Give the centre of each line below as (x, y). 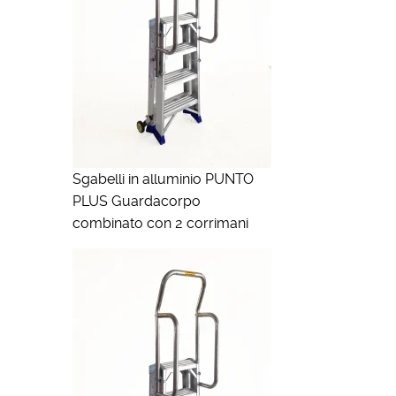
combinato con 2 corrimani (160, 224)
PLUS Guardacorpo (136, 202)
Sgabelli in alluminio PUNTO (163, 179)
